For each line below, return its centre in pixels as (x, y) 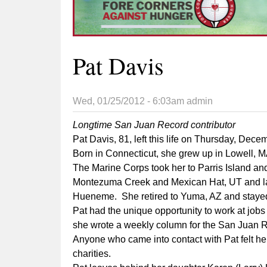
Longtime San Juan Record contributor (154, 125)
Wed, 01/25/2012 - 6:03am (128, 101)
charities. (92, 254)
